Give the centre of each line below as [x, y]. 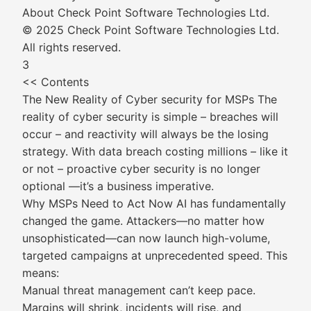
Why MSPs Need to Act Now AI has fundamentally [154, 203]
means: [41, 273]
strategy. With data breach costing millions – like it [155, 151]
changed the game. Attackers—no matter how [143, 221]
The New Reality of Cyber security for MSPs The [150, 99]
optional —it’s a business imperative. [118, 186]
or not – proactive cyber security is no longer [141, 169]
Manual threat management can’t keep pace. [139, 290]
